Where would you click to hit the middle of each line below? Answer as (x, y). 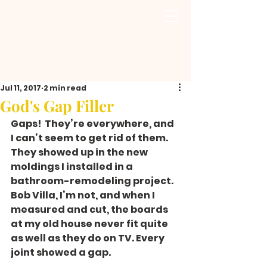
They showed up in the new (80, 152)
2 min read (65, 88)
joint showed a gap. (61, 252)
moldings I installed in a (73, 167)
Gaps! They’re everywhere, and (93, 124)
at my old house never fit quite (90, 224)
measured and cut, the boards (90, 209)
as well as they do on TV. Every (89, 238)
